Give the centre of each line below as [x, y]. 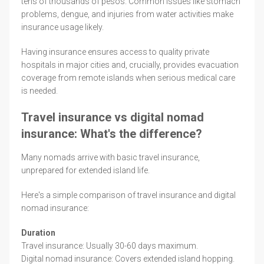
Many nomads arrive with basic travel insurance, [110, 157]
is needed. [39, 90]
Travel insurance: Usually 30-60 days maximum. [110, 245]
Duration [38, 232]
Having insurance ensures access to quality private [115, 52]
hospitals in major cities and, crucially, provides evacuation [130, 65]
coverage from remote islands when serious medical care [128, 77]
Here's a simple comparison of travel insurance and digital [128, 195]
